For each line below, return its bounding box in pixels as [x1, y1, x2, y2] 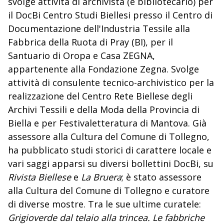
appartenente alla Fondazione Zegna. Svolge [8, 63, 199, 75]
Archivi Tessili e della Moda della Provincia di [8, 103, 199, 116]
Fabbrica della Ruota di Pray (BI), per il [8, 36, 173, 48]
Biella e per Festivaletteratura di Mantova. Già [8, 117, 206, 129]
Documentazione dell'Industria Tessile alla [8, 22, 190, 35]
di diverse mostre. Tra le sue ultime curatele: [8, 198, 201, 210]
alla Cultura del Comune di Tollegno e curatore [8, 184, 209, 197]
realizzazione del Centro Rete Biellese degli [8, 90, 192, 102]
